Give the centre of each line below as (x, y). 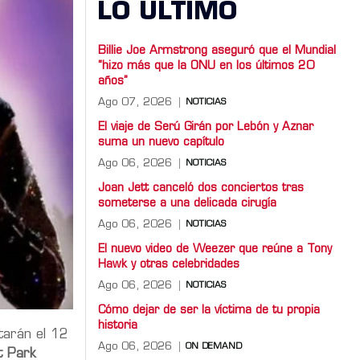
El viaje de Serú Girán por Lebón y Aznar (206, 127)
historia (118, 325)
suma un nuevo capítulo (161, 142)
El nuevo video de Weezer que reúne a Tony (215, 249)
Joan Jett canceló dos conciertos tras (201, 188)
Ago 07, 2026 (135, 102)
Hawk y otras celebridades (169, 264)
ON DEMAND (214, 346)
